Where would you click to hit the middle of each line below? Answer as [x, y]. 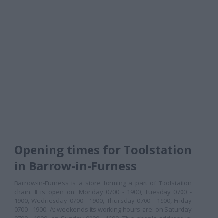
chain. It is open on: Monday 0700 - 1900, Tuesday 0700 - [103, 192]
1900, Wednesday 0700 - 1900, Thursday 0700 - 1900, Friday [103, 200]
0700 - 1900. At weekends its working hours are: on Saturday [103, 209]
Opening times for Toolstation [103, 150]
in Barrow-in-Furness [75, 166]
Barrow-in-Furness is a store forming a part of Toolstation [103, 183]
